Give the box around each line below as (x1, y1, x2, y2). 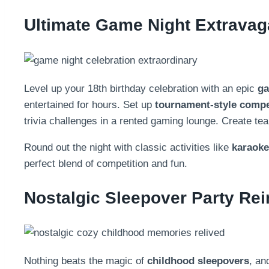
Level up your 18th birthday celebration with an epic (24, 82, 258, 94)
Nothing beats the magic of (24, 255, 147, 267)
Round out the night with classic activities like (24, 141, 232, 153)
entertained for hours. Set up (24, 98, 155, 110)
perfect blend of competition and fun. (24, 157, 187, 169)
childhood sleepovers (147, 255, 249, 267)
